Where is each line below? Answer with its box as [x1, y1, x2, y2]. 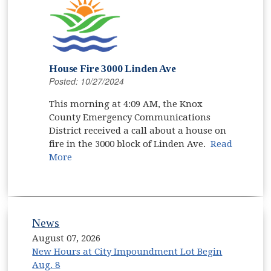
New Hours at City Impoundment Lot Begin [32, 246, 223, 258]
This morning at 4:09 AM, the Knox [49, 98, 203, 109]
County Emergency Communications [49, 111, 211, 123]
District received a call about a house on [49, 125, 227, 136]
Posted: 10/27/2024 [49, 74, 125, 87]
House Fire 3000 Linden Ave [49, 62, 176, 74]
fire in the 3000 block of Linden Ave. [49, 138, 211, 149]
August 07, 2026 [32, 233, 101, 244]
